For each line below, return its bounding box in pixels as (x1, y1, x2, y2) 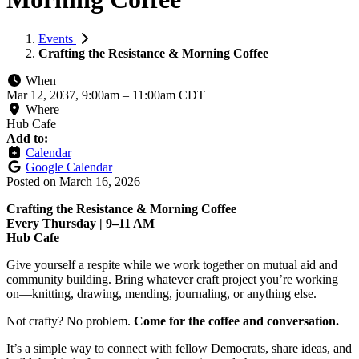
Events (38, 31, 76, 46)
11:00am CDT (132, 87, 205, 102)
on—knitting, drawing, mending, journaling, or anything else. (6, 286, 317, 301)
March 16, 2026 (59, 174, 140, 188)
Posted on (6, 174, 59, 188)
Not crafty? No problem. (6, 313, 134, 328)
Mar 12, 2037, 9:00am (6, 87, 123, 102)
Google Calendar (26, 159, 112, 174)
